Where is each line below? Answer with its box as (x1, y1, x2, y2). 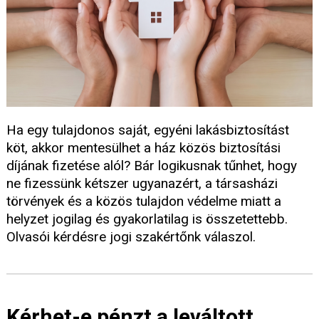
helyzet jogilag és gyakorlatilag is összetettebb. (6, 210, 288, 227)
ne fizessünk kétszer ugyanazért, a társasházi (6, 174, 278, 192)
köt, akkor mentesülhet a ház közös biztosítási (6, 139, 281, 156)
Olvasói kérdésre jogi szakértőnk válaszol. (6, 228, 256, 245)
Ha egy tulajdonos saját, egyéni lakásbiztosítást (6, 121, 289, 138)
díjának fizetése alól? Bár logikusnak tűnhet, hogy (6, 157, 297, 174)
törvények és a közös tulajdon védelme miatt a (6, 192, 281, 209)
